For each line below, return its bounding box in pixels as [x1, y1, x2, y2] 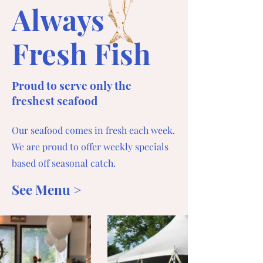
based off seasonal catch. [12, 157, 116, 169]
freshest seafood [12, 93, 97, 108]
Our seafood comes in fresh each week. [12, 124, 175, 136]
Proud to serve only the [12, 77, 131, 93]
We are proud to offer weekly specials [12, 140, 168, 153]
